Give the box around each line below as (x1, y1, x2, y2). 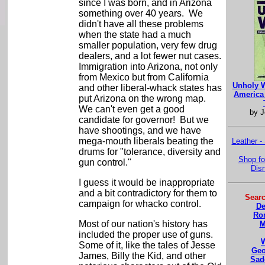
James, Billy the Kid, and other (78, 251, 206, 261)
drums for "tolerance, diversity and (78, 147, 221, 157)
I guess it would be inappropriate (78, 177, 215, 188)
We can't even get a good (78, 104, 185, 114)
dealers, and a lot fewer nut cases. (78, 51, 224, 61)
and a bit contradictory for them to (78, 188, 217, 198)
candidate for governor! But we (78, 115, 209, 125)
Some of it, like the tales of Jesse (78, 240, 215, 250)
